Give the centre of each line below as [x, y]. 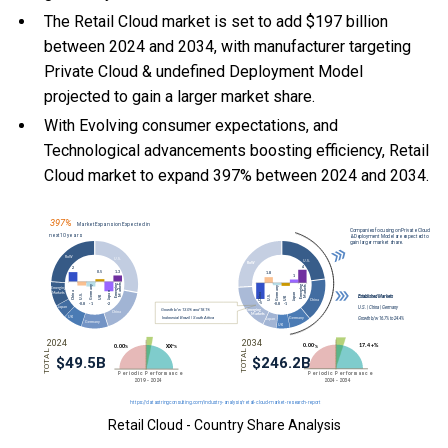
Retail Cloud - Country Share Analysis [224, 424]
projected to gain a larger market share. [179, 97]
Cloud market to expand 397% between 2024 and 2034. [236, 176]
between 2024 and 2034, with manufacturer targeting [227, 47]
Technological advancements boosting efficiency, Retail [236, 151]
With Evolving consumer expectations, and [191, 126]
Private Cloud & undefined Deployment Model [203, 72]
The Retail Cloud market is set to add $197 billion [216, 22]
